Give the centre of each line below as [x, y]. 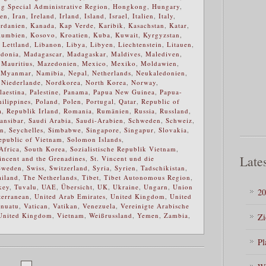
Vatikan [65, 205]
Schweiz [179, 120]
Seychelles [26, 129]
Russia [145, 110]
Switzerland [69, 167]
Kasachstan [146, 25]
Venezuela [99, 205]
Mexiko [123, 63]
